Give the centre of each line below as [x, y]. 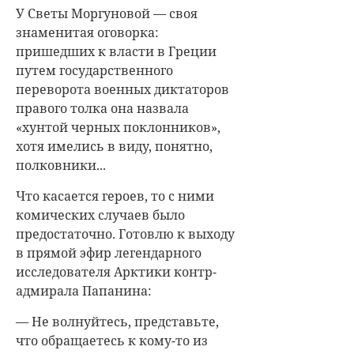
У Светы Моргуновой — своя [107, 13]
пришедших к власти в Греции [116, 51]
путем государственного [94, 70]
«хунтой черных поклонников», [118, 127]
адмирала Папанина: [84, 291]
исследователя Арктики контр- [116, 272]
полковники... [61, 165]
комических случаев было [100, 215]
